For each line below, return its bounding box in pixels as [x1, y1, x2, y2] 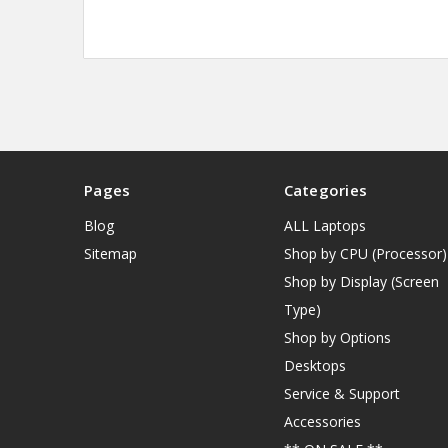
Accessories [283, 412, 361, 432]
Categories [283, 180, 367, 201]
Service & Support [283, 384, 400, 404]
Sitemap [84, 244, 137, 264]
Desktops [283, 356, 346, 376]
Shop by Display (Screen [283, 272, 439, 292]
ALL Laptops [283, 216, 366, 236]
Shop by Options [283, 328, 391, 348]
